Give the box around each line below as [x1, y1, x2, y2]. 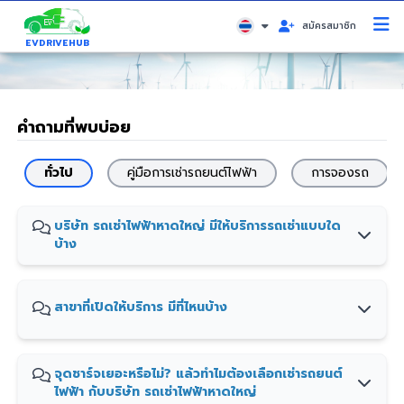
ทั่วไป [44, 163, 74, 182]
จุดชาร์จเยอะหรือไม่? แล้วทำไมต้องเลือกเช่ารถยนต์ [54, 364, 344, 383]
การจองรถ [311, 163, 370, 182]
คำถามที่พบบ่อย [17, 115, 132, 140]
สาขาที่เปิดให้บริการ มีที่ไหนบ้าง [54, 298, 228, 317]
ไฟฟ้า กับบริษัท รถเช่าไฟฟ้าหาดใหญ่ [54, 382, 257, 401]
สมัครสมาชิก [302, 19, 356, 32]
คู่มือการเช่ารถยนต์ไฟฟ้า [127, 163, 258, 182]
